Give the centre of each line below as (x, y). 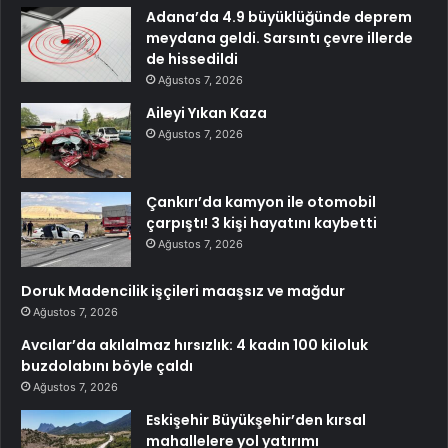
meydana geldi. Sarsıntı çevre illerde (279, 38)
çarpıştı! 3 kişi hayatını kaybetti (261, 223)
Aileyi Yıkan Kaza (206, 113)
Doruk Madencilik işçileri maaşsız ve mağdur (183, 291)
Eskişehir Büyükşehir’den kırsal (256, 420)
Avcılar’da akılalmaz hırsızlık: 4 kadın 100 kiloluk (194, 345)
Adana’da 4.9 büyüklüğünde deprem (279, 17)
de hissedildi (192, 59)
